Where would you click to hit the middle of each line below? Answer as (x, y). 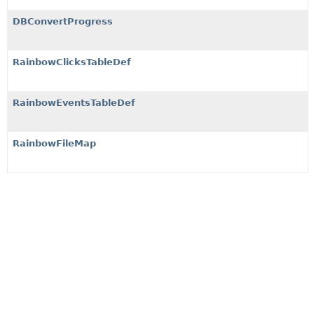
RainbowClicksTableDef (72, 62)
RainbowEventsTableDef (74, 102)
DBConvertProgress (63, 21)
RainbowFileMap (54, 143)
